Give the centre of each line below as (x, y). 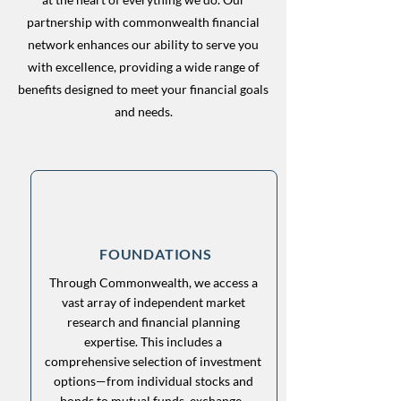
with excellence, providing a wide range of (143, 67)
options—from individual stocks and (153, 381)
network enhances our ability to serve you (143, 44)
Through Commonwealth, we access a (153, 282)
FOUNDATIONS (156, 254)
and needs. (143, 111)
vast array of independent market (153, 302)
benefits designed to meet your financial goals (143, 89)
